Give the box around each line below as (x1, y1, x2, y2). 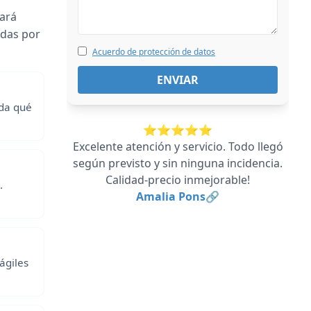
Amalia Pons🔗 (136, 189, 219, 204)
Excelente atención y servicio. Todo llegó (72, 139, 283, 154)
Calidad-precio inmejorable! (106, 172, 250, 187)
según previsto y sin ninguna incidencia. (73, 155, 283, 171)
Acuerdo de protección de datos (92, 46, 215, 58)
